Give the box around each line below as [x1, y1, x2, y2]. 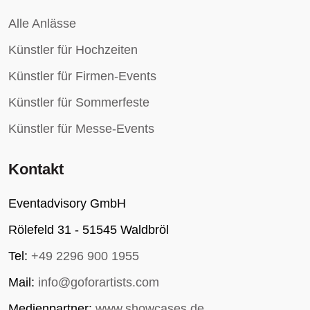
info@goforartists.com [38, 275, 159, 290]
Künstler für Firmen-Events [8, 69, 156, 84]
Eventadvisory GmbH [8, 197, 126, 211]
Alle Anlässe [8, 17, 76, 31]
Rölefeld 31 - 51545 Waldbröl [8, 223, 169, 237]
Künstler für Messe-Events [8, 122, 154, 136]
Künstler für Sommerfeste [8, 95, 149, 110]
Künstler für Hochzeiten [8, 43, 138, 57]
